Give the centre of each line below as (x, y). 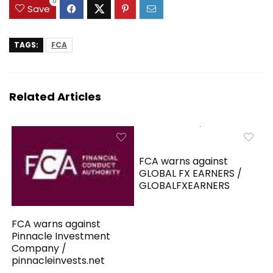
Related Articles (55, 97)
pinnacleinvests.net (58, 261)
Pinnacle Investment (61, 236)
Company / (39, 249)
